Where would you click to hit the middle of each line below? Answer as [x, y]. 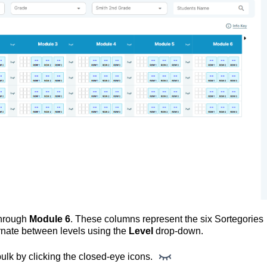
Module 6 [49, 219]
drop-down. [178, 231]
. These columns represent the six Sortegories [167, 219]
